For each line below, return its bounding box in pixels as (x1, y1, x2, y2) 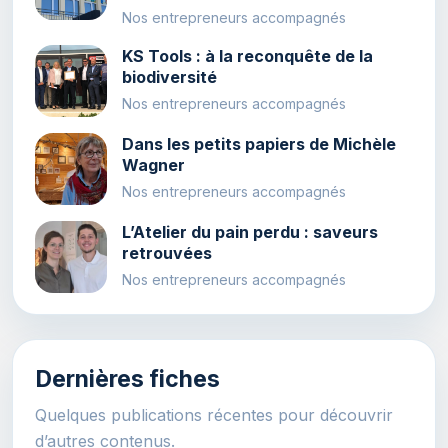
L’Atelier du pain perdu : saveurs (121, 222, 378, 243)
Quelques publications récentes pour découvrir (34, 404, 393, 425)
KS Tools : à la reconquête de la (121, 46, 373, 67)
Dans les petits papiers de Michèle (121, 134, 396, 155)
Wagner (121, 155, 185, 176)
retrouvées (121, 243, 212, 264)
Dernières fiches (34, 365, 220, 394)
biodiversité (121, 67, 217, 88)
